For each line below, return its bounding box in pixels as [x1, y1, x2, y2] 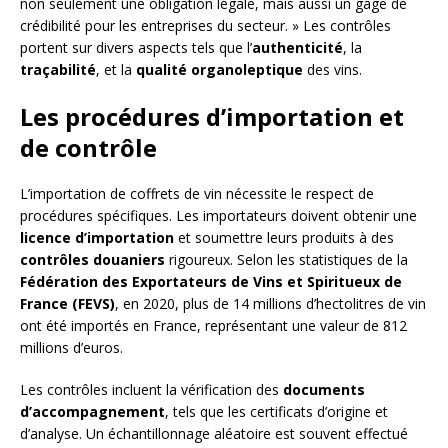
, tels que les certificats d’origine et [165, 401, 388, 421]
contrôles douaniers [20, 249, 165, 269]
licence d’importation [20, 227, 174, 247]
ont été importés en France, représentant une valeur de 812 [20, 315, 407, 335]
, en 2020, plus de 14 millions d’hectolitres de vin [115, 293, 426, 313]
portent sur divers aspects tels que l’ [20, 37, 252, 57]
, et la [96, 59, 136, 79]
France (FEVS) [20, 293, 115, 313]
